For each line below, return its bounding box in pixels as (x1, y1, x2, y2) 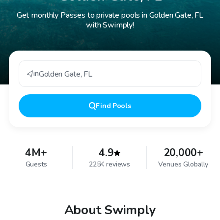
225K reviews (88, 160, 131, 169)
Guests (25, 160, 47, 169)
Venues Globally (158, 160, 209, 169)
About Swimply (64, 201, 156, 219)
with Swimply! (86, 20, 134, 30)
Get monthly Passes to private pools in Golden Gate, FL (16, 10, 204, 21)
